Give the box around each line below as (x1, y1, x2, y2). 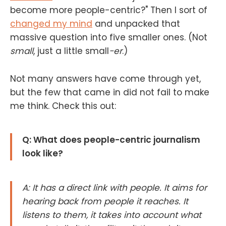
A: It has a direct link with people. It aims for (22, 182, 207, 194)
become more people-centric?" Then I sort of (10, 4, 207, 17)
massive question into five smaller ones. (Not (10, 31, 207, 44)
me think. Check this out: (10, 99, 116, 112)
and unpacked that (92, 18, 180, 30)
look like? (22, 147, 63, 160)
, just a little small (33, 45, 109, 58)
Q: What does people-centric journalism (22, 134, 200, 146)
